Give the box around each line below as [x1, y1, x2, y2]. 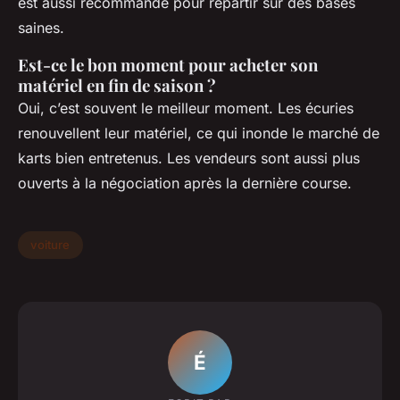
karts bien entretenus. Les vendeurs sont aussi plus [18, 148, 360, 167]
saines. [18, 18, 64, 37]
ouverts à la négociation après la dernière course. [18, 173, 352, 192]
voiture [30, 237, 71, 253]
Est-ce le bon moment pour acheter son [18, 53, 318, 76]
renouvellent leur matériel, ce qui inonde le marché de [18, 123, 379, 142]
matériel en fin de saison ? [18, 73, 216, 96]
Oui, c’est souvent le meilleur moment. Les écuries [18, 98, 354, 117]
